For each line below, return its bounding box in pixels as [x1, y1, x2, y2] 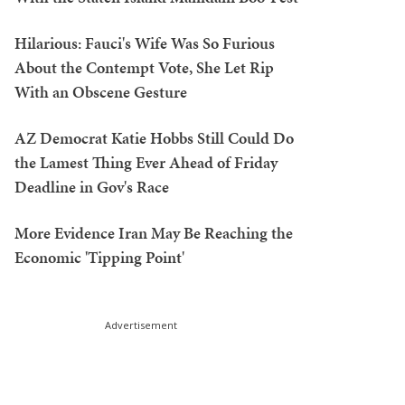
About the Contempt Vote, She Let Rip [14, 56, 274, 79]
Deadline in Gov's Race [14, 175, 169, 198]
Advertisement [105, 318, 177, 332]
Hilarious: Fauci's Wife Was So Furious [14, 32, 275, 54]
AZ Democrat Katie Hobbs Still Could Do [14, 127, 294, 149]
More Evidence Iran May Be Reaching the [14, 221, 293, 244]
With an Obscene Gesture [14, 80, 187, 103]
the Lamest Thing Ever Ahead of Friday [14, 151, 278, 174]
